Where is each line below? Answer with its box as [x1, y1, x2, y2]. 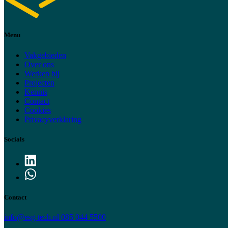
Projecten [24, 78, 54, 87]
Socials [4, 135, 24, 143]
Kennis [24, 87, 47, 96]
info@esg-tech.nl [4, 213, 61, 222]
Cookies [24, 105, 51, 115]
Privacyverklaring [24, 115, 81, 124]
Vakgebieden [24, 50, 66, 60]
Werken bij [24, 69, 60, 78]
